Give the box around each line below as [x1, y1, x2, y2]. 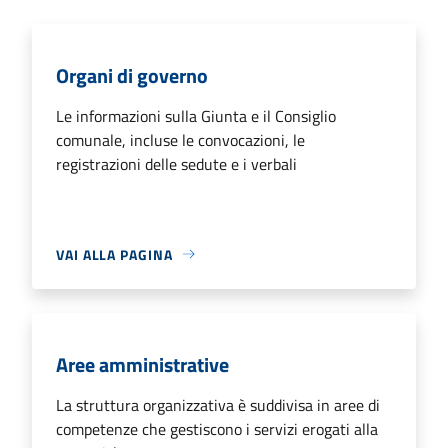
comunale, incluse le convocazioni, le [56, 127, 305, 152]
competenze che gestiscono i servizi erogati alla [56, 416, 378, 441]
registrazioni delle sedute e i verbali [56, 151, 297, 176]
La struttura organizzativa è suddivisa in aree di [56, 392, 380, 417]
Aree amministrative [56, 348, 229, 380]
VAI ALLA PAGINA [56, 243, 173, 265]
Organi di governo [56, 59, 208, 91]
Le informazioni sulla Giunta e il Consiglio [56, 103, 336, 128]
